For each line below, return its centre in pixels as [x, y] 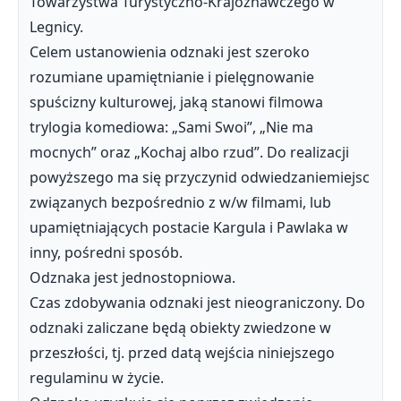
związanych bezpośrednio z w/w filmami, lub [180, 202]
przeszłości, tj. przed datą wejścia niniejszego [182, 353]
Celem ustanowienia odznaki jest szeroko [170, 52]
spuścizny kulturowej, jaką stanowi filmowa [176, 102]
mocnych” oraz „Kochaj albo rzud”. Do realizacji [189, 152]
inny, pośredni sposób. [106, 252]
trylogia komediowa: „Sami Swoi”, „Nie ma [171, 127]
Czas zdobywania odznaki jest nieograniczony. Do [197, 303]
